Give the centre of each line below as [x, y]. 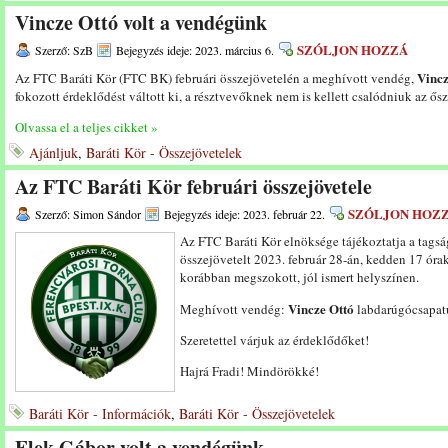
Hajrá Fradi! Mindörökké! [249, 371]
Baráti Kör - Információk [100, 413]
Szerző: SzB [64, 50]
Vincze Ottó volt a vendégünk [141, 22]
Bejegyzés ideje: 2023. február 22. [244, 214]
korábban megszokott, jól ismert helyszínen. [299, 277]
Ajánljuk [53, 152]
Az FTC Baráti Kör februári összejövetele [193, 186]
